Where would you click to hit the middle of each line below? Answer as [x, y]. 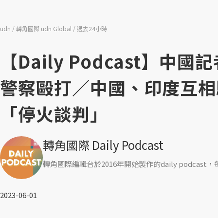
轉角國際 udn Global [45, 28]
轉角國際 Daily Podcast [103, 145]
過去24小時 [92, 28]
